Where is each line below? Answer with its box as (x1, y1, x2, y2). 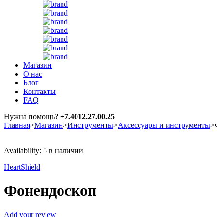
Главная (4, 121, 30, 129)
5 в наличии (43, 146, 83, 155)
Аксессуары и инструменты (118, 121, 210, 129)
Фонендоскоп (4, 182, 96, 200)
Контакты (23, 87, 56, 95)
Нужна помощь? (4, 112, 60, 121)
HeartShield (4, 162, 40, 171)
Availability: (4, 146, 41, 155)
